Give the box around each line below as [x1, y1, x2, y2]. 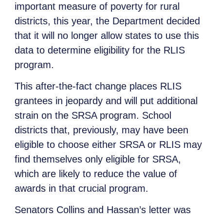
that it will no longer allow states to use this [15, 30, 199, 41]
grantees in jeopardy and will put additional [15, 95, 198, 106]
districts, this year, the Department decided [15, 15, 200, 26]
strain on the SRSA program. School [15, 109, 171, 121]
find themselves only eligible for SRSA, [15, 153, 181, 164]
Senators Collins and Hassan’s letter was [15, 204, 191, 216]
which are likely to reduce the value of [15, 168, 177, 179]
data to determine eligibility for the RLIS [15, 44, 185, 55]
